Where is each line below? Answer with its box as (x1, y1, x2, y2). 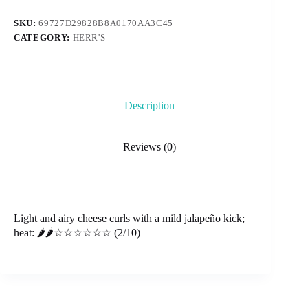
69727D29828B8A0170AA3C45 (38, 17, 173, 28)
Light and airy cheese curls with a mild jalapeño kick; (14, 212, 245, 225)
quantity (13, 10, 48, 22)
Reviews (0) (122, 141, 176, 153)
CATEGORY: (14, 32, 73, 43)
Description (124, 99, 175, 111)
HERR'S (72, 32, 106, 43)
